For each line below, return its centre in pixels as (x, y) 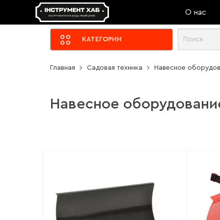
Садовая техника (115, 68)
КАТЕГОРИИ (102, 40)
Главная (63, 68)
